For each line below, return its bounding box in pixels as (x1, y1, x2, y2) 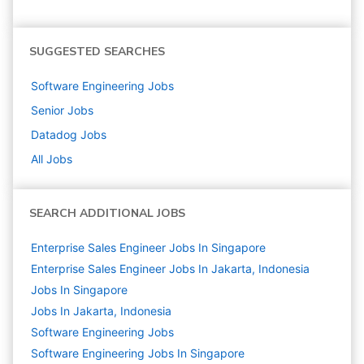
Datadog (31, 128, 77, 141)
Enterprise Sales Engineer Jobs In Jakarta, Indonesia (31, 262, 310, 275)
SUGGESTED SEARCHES (29, 44, 165, 59)
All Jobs (31, 152, 72, 166)
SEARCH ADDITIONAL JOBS (29, 206, 185, 221)
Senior (31, 103, 64, 117)
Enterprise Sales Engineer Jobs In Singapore (31, 240, 266, 254)
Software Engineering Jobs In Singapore (31, 346, 245, 360)
